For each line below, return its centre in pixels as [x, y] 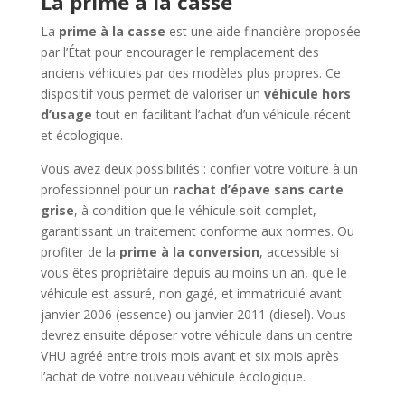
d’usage [66, 114]
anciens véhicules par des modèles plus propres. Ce [190, 72]
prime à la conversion [189, 251]
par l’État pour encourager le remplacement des [179, 52]
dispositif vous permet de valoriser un [152, 93]
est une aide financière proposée [263, 31]
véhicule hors [307, 93]
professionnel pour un [106, 189]
